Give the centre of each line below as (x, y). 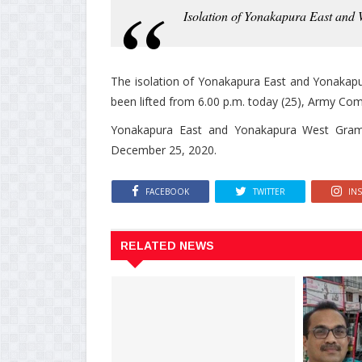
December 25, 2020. (165, 149)
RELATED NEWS (167, 246)
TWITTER (269, 192)
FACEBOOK (167, 192)
